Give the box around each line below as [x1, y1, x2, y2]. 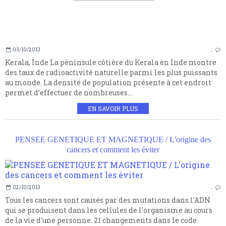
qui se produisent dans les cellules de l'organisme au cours [5, 205, 212, 215]
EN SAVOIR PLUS [88, 104, 138, 112]
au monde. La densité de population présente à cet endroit [5, 77, 211, 87]
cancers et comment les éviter [67, 145, 159, 154]
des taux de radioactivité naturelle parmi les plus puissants [5, 67, 217, 77]
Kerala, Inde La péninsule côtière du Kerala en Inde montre [5, 57, 216, 67]
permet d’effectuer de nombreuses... [5, 87, 132, 97]
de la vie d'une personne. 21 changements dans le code [5, 215, 197, 225]
